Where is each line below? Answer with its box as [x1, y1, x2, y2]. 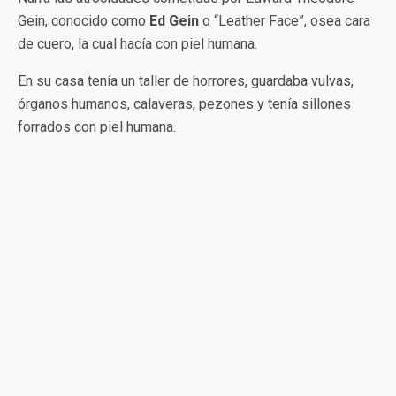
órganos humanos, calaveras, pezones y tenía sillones [18, 95, 351, 113]
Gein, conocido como [18, 12, 149, 30]
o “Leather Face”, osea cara [199, 12, 370, 30]
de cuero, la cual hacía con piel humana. [18, 35, 257, 53]
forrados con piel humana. [18, 118, 176, 136]
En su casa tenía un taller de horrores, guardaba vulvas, [18, 72, 354, 90]
